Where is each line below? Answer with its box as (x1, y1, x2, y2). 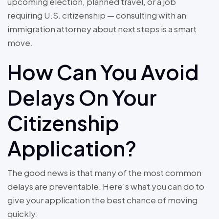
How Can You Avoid (7, 59, 199, 85)
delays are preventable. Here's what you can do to (7, 181, 204, 192)
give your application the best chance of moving (7, 195, 197, 206)
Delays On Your (7, 84, 157, 110)
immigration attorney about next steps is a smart (7, 23, 197, 35)
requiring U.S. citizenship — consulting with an (7, 10, 186, 21)
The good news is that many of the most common (7, 167, 201, 178)
